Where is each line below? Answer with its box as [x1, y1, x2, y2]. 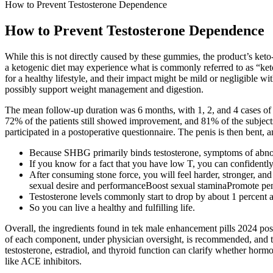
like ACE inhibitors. [5, 255, 82, 266]
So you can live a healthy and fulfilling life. [29, 202, 195, 213]
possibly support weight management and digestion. [5, 83, 204, 94]
